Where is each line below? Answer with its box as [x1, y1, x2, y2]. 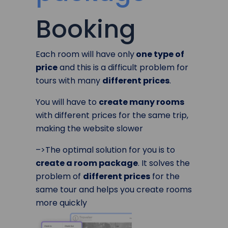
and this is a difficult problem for [58, 61, 188, 73]
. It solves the [138, 157, 190, 169]
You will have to [36, 96, 99, 108]
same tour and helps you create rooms [36, 183, 192, 195]
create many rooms [99, 96, 184, 108]
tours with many [36, 74, 102, 87]
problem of [36, 170, 83, 182]
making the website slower [36, 122, 143, 134]
